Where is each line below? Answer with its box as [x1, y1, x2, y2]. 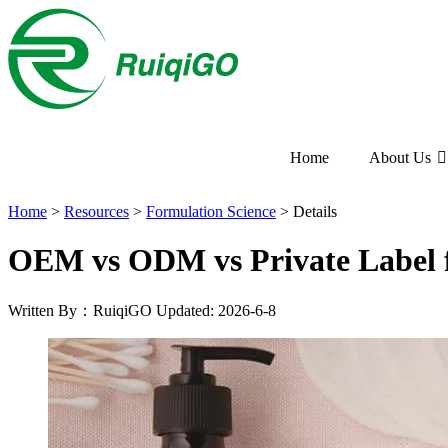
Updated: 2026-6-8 [156, 301, 276, 319]
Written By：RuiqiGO [8, 301, 152, 319]
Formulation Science [146, 203, 276, 220]
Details [293, 203, 337, 220]
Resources [64, 203, 129, 220]
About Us [368, 149, 431, 166]
